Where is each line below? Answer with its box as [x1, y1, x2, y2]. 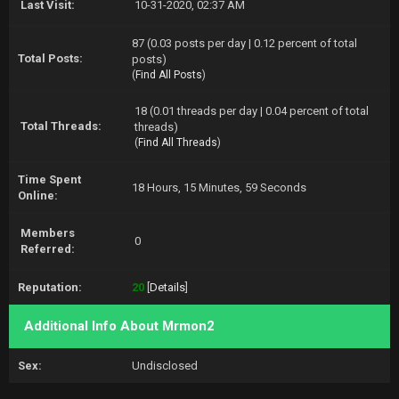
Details [150, 281, 185, 294]
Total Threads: [20, 119, 102, 133]
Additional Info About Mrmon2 [24, 318, 215, 334]
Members [20, 226, 75, 240]
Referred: [20, 242, 75, 256]
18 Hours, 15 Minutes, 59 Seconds [132, 181, 306, 194]
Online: [18, 189, 58, 202]
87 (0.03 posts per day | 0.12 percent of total [132, 37, 357, 50]
